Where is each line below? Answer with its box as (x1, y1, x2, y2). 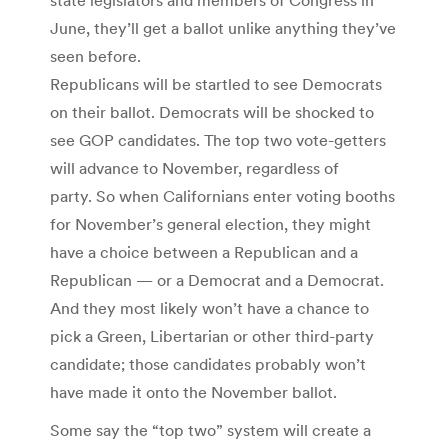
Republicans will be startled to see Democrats (50, 73, 382, 94)
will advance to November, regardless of (50, 157, 339, 178)
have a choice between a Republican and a (50, 241, 358, 262)
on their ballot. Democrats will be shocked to (50, 101, 374, 122)
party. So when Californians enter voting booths (50, 185, 395, 206)
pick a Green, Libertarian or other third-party (50, 325, 374, 346)
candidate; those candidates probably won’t (50, 353, 366, 374)
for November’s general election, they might (50, 213, 371, 234)
